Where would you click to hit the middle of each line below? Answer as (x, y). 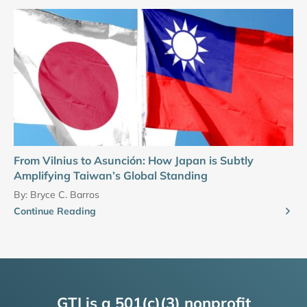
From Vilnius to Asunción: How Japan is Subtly (134, 160)
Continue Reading (55, 211)
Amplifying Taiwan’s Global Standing (111, 175)
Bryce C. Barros (65, 194)
